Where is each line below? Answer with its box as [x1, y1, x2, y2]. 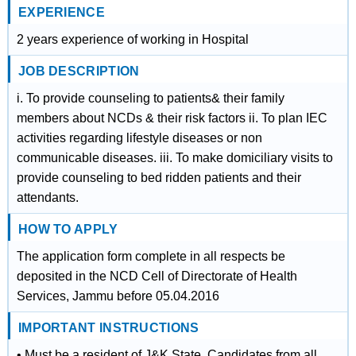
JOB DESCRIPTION [17, 64, 140, 78]
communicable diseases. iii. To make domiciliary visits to [16, 151, 333, 164]
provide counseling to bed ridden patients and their [16, 171, 301, 184]
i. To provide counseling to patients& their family [16, 91, 284, 105]
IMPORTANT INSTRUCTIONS [17, 321, 199, 335]
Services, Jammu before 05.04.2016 [16, 289, 219, 303]
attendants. [16, 191, 79, 204]
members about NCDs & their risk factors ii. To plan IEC [16, 111, 327, 125]
